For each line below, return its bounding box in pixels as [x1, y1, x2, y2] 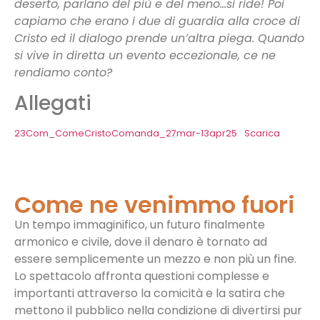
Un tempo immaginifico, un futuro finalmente [14, 216, 265, 234]
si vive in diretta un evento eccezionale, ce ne [14, 46, 276, 64]
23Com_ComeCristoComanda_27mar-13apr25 [14, 127, 237, 140]
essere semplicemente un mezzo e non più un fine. [14, 251, 296, 268]
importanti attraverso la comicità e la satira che [14, 285, 285, 302]
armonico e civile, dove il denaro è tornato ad [14, 234, 267, 251]
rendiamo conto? [14, 64, 112, 81]
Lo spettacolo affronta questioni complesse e [14, 268, 269, 285]
